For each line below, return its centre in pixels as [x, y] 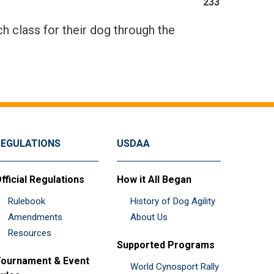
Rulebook [27, 201]
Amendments [35, 217]
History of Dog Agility [173, 201]
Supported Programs [166, 245]
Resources [30, 233]
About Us [149, 217]
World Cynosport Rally [175, 266]
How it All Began [154, 179]
